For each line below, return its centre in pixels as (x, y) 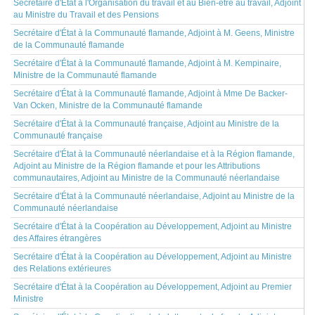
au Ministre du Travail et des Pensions (86, 15)
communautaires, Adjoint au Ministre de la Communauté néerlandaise (147, 178)
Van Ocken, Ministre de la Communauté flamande (108, 105)
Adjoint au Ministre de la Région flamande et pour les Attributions (137, 166)
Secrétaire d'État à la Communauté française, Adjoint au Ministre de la (146, 124)
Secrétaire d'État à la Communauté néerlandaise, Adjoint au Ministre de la (154, 196)
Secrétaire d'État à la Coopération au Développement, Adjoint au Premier (153, 287)
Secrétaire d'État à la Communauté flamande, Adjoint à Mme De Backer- (150, 94)
